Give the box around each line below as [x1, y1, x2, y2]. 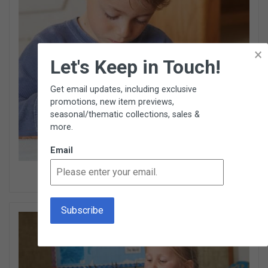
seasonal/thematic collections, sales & [50, 109, 200, 120]
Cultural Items [106, 172, 162, 182]
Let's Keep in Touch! [50, 55, 221, 78]
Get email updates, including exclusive [50, 84, 197, 95]
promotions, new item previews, [50, 96, 174, 107]
